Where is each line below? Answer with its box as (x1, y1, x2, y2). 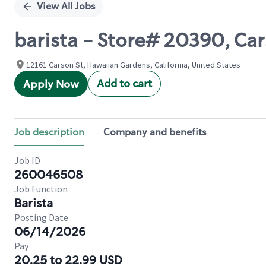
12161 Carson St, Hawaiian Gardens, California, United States (26, 59, 240, 70)
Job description (14, 126, 84, 138)
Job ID (14, 154, 40, 166)
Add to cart (97, 77, 152, 91)
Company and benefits (103, 126, 207, 138)
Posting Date (14, 211, 68, 223)
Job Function (14, 183, 68, 195)
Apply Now (23, 77, 79, 91)
